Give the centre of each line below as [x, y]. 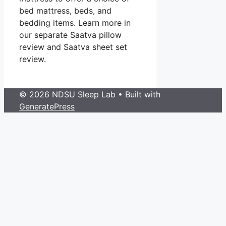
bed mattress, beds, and [65, 11]
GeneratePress [47, 107]
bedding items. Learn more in [75, 23]
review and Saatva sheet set [73, 47]
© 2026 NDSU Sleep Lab [67, 95]
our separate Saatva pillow [70, 35]
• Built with [138, 95]
